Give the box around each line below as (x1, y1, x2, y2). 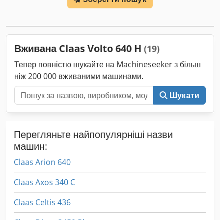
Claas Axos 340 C (14, 177, 75, 188)
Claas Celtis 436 (14, 197, 71, 208)
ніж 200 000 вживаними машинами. (14, 71, 143, 82)
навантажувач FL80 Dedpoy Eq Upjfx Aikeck (12, 4, 153, 14)
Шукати (169, 90, 199, 101)
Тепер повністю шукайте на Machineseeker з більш (14, 59, 201, 70)
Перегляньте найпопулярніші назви (14, 128, 173, 141)
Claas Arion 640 (14, 157, 71, 168)
